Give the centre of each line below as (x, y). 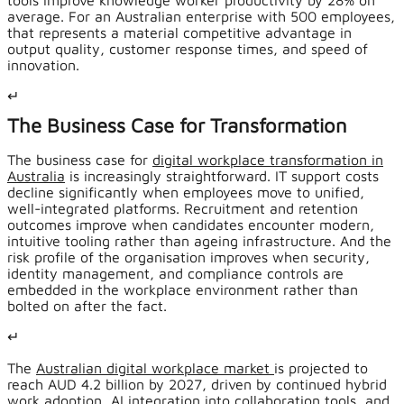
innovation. (43, 65)
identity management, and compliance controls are (175, 274)
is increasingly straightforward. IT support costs (222, 176)
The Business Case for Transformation (177, 126)
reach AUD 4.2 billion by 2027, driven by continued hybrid (197, 385)
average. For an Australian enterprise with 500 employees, (201, 17)
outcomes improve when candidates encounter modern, (191, 225)
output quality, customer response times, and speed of (188, 49)
